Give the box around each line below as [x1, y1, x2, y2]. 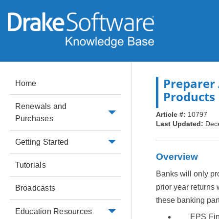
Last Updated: [155, 120, 205, 128]
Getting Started [15, 137, 69, 146]
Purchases [15, 114, 53, 123]
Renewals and [15, 102, 67, 111]
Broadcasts [15, 184, 56, 193]
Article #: [155, 110, 188, 119]
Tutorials [15, 161, 46, 170]
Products [163, 88, 215, 105]
